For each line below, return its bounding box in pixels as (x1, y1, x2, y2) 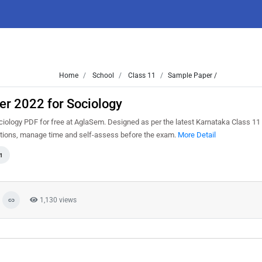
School (90, 71, 114, 80)
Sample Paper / (167, 71, 217, 80)
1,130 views (38, 196, 77, 204)
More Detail (178, 130, 216, 139)
